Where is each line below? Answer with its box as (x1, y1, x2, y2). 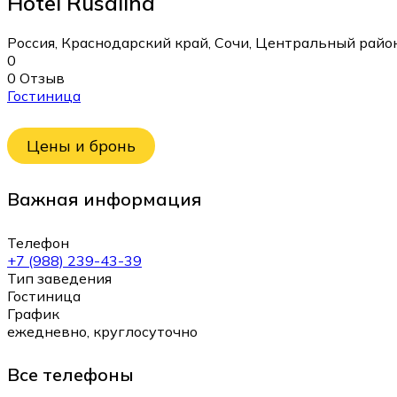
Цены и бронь (27, 136, 136, 157)
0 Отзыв (7, 68, 65, 87)
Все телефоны (7, 363, 134, 386)
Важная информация (7, 188, 202, 210)
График (7, 304, 59, 323)
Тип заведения (7, 269, 112, 287)
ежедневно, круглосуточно (7, 322, 198, 340)
